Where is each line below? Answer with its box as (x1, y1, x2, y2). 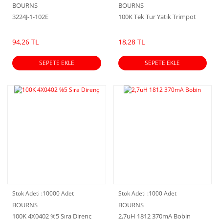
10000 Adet (43, 189, 74, 198)
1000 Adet (148, 189, 176, 198)
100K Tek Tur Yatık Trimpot (118, 12, 196, 21)
